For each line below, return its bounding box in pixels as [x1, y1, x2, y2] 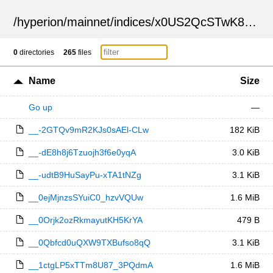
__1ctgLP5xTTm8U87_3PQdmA [28, 260, 153, 270]
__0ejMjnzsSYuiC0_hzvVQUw [28, 193, 143, 202]
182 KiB [229, 125, 260, 135]
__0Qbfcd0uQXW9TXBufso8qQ [28, 238, 151, 247]
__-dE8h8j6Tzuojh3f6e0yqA [28, 147, 136, 157]
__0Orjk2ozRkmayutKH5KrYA [28, 215, 143, 225]
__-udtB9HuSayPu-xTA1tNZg [28, 170, 141, 180]
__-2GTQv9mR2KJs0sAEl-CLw [28, 125, 149, 135]
